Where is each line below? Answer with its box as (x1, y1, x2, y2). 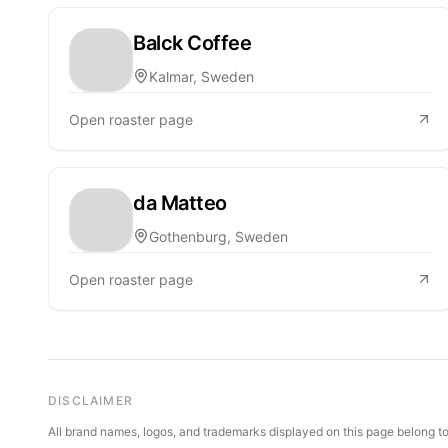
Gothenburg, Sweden (149, 227, 288, 245)
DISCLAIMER (48, 392, 133, 408)
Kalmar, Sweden (149, 67, 254, 85)
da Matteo (133, 190, 227, 215)
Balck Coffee (133, 30, 251, 55)
